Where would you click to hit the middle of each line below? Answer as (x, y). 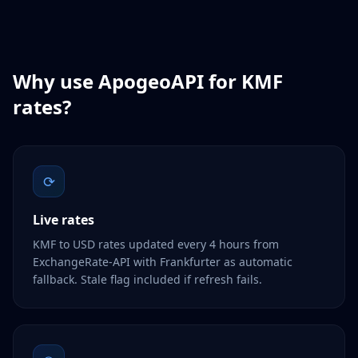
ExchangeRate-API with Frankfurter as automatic (163, 262)
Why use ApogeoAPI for (127, 81)
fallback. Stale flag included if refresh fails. (147, 279)
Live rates (64, 220)
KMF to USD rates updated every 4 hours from (156, 244)
